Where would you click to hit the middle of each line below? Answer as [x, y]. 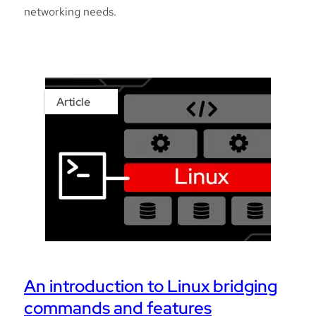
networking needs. [70, 12]
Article [73, 102]
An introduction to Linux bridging [151, 286]
